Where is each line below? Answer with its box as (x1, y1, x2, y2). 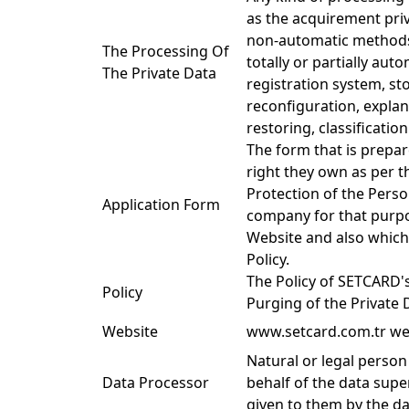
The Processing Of (102, 41, 229, 61)
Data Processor (102, 372, 213, 393)
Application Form (102, 194, 220, 215)
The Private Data (102, 63, 216, 83)
